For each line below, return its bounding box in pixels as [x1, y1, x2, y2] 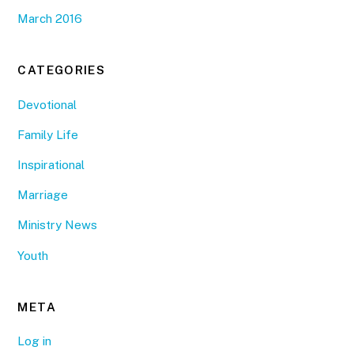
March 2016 [17, 11, 83, 25]
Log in [17, 334, 52, 348]
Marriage [17, 188, 69, 202]
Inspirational [17, 158, 85, 172]
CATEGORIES [17, 63, 106, 77]
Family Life [17, 127, 79, 141]
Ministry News [17, 218, 98, 232]
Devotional [17, 97, 77, 111]
